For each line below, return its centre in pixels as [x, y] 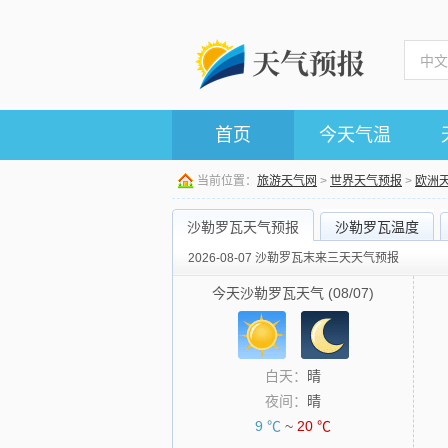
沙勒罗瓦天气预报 [243, 227]
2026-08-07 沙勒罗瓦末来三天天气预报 [293, 258]
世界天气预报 [366, 181]
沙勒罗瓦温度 [377, 227]
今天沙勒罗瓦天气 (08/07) [293, 293]
